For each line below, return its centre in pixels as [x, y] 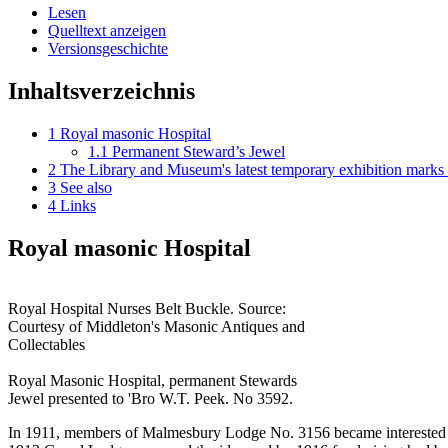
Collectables [46, 345]
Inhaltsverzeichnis [101, 91]
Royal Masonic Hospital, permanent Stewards [152, 381]
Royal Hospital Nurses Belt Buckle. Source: [147, 309]
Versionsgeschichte [108, 49]
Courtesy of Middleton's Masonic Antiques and [156, 327]
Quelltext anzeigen [107, 31]
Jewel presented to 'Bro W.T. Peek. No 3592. [150, 399]
